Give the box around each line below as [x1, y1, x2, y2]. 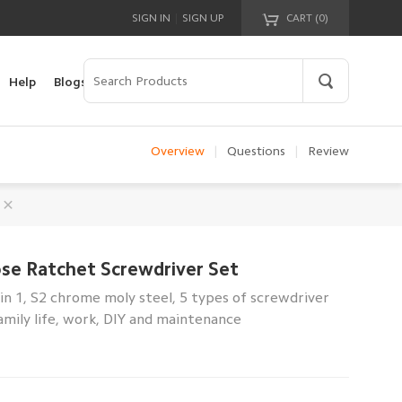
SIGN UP [182, 13, 223, 23]
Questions [227, 144, 285, 157]
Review [308, 144, 349, 157]
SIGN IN [132, 13, 170, 23]
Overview [151, 144, 205, 157]
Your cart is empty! [162, 74, 253, 85]
